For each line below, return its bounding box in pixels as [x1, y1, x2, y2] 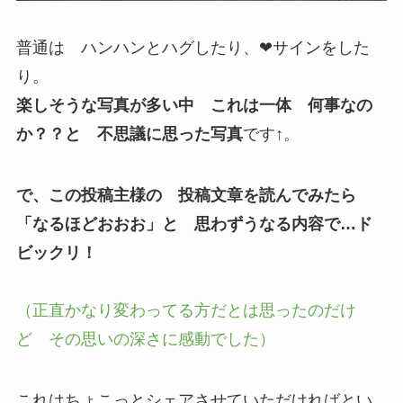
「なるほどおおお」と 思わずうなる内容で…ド [15, 215, 372, 234]
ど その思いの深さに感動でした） [15, 330, 291, 349]
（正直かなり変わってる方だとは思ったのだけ [15, 301, 356, 320]
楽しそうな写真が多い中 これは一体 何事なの [15, 96, 372, 115]
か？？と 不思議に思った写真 [15, 125, 243, 144]
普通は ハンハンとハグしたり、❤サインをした [15, 39, 370, 58]
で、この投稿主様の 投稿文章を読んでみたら [15, 186, 356, 205]
